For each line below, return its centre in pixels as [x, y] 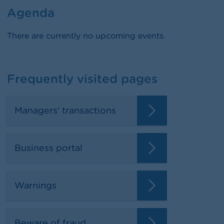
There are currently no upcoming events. [86, 35]
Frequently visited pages [82, 78]
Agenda [31, 12]
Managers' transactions [65, 110]
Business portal [49, 148]
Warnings [36, 185]
